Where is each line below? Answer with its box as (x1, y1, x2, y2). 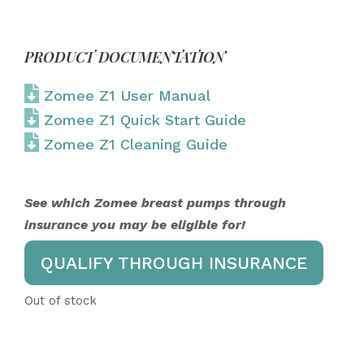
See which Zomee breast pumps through (24, 195, 286, 211)
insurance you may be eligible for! (24, 217, 245, 233)
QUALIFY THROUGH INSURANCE (41, 253, 307, 274)
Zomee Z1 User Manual (44, 87, 210, 105)
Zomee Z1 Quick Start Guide (44, 111, 246, 129)
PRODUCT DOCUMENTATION (24, 47, 226, 67)
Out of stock (24, 293, 97, 309)
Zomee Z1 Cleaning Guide (44, 136, 227, 154)
